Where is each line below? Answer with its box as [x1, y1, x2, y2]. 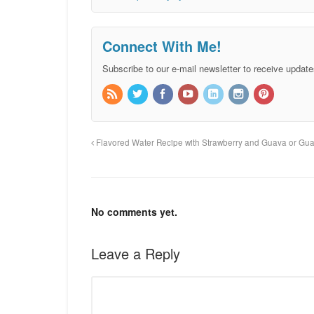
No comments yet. [90, 205, 177, 219]
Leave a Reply [90, 243, 180, 264]
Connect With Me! [102, 35, 221, 56]
